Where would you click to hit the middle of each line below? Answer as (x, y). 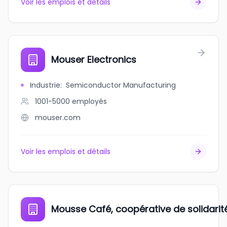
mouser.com (58, 118)
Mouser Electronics (94, 60)
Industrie (45, 85)
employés (89, 101)
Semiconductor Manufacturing (121, 85)
